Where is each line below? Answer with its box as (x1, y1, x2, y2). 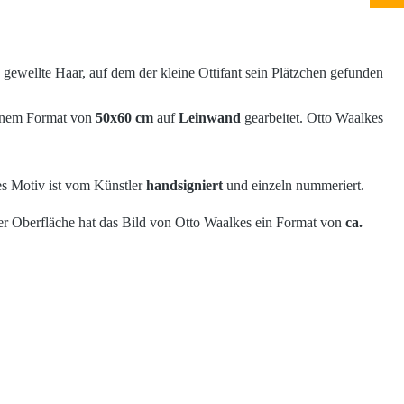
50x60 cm (96, 110, 153, 126)
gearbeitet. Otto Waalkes (241, 110, 383, 126)
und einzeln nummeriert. (223, 178, 364, 194)
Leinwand (179, 110, 241, 126)
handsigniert (146, 178, 223, 194)
